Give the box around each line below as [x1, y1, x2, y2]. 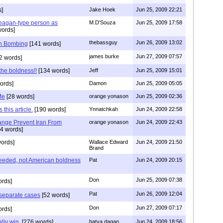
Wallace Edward [89, 138, 128, 145]
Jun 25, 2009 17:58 [136, 19, 182, 25]
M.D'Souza [89, 19, 115, 25]
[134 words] [37, 67, 70, 74]
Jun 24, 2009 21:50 [136, 138, 182, 145]
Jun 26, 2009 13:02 [136, 39, 182, 45]
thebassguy [89, 39, 117, 45]
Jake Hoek [89, 6, 115, 12]
